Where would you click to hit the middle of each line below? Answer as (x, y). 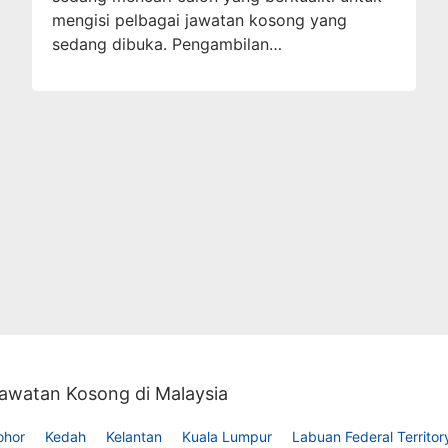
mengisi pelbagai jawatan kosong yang (200, 19)
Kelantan (134, 436)
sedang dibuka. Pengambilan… (167, 43)
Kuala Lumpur (227, 436)
